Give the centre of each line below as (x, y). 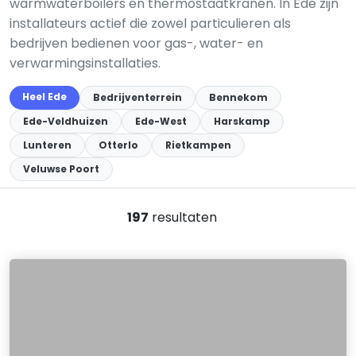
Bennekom (238, 97)
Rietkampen (198, 145)
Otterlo (118, 145)
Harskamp (242, 121)
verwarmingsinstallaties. (85, 63)
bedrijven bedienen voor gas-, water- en (136, 43)
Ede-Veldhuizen (66, 121)
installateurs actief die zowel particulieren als (150, 23)
